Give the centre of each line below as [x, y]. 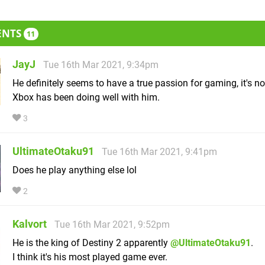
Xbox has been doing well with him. [86, 98]
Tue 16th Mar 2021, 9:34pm [101, 65]
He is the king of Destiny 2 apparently [91, 243]
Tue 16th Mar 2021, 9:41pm [159, 152]
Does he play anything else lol [75, 170]
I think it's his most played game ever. [90, 257]
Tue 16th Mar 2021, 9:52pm [112, 225]
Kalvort [30, 224]
